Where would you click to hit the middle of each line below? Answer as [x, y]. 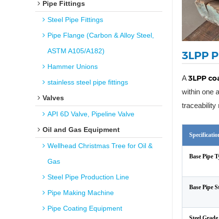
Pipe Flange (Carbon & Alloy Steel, [101, 35]
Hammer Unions [73, 66]
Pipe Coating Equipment [85, 208]
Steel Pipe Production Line [88, 177]
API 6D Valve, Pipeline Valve [91, 114]
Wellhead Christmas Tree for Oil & [100, 146]
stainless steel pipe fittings [88, 82]
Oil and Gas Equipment [81, 130]
